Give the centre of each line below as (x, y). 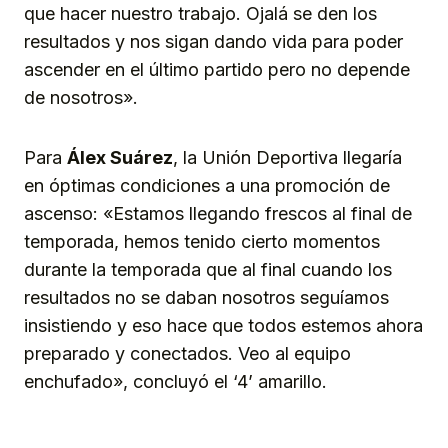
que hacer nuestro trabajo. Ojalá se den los (200, 14)
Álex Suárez (120, 158)
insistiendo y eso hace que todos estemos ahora (223, 326)
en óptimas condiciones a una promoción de (207, 186)
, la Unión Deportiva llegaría (287, 158)
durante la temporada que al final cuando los (208, 270)
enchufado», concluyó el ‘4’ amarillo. (175, 382)
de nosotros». (81, 98)
